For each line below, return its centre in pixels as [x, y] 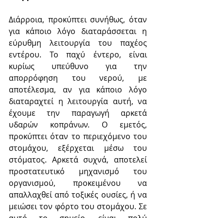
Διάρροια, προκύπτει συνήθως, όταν [78, 19]
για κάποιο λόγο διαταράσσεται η [78, 31]
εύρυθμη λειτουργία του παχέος [78, 43]
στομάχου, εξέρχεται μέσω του [78, 148]
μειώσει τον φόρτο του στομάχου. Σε [78, 206]
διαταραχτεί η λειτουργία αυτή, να [78, 101]
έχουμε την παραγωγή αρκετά [78, 113]
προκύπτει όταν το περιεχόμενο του [78, 136]
